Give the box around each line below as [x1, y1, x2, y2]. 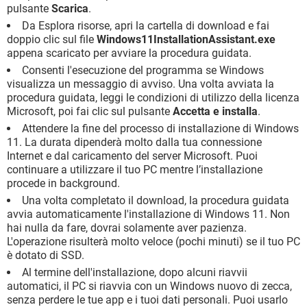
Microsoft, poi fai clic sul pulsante [7, 105, 173, 118]
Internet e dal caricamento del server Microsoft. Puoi [7, 149, 258, 162]
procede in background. [7, 177, 120, 190]
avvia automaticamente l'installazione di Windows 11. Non [7, 208, 290, 221]
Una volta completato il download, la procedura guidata [22, 194, 289, 207]
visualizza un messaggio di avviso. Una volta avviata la [7, 77, 274, 90]
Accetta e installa [173, 105, 258, 118]
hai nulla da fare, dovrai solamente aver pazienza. [7, 221, 247, 234]
